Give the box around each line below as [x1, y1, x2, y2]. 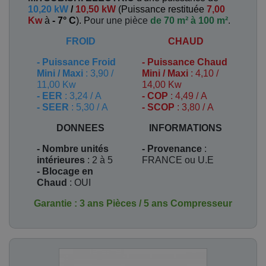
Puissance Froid [42, 57, 116, 67]
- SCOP [142, 102, 175, 112]
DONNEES [56, 123, 104, 133]
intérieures [37, 155, 85, 165]
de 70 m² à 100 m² [150, 15, 228, 26]
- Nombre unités [37, 144, 109, 154]
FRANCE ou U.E [142, 155, 214, 165]
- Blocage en [37, 166, 93, 176]
